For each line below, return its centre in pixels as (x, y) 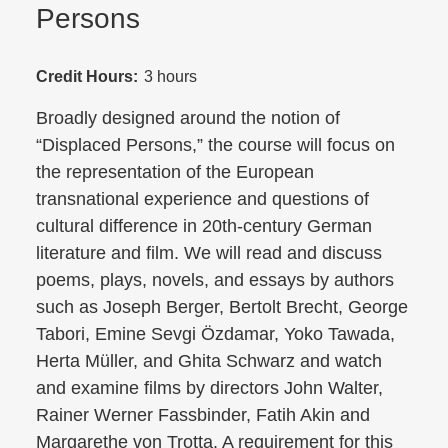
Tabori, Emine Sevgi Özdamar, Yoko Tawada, (215, 334)
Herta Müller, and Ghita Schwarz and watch (209, 361)
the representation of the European (175, 172)
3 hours (170, 77)
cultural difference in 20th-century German (204, 226)
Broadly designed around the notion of (188, 118)
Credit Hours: (87, 77)
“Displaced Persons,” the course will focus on (215, 145)
